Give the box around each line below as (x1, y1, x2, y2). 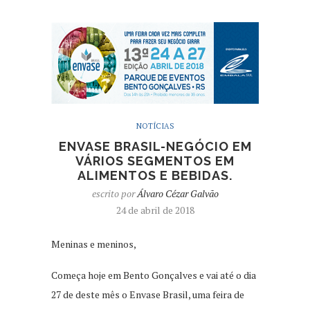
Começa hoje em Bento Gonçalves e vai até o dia (51, 268, 256, 282)
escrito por (91, 186, 137, 200)
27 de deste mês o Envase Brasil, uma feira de (51, 287, 244, 301)
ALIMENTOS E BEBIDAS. (77, 167, 232, 183)
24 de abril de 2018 (116, 203, 194, 217)
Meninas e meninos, (51, 237, 136, 250)
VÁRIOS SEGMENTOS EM (75, 153, 235, 168)
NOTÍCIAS (136, 120, 174, 131)
